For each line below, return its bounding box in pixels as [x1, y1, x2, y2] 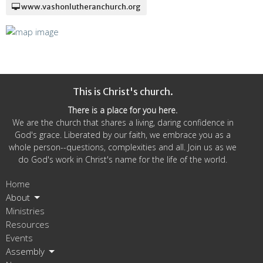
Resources [6, 218, 49, 231]
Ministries [6, 205, 45, 217]
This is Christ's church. [72, 85, 173, 97]
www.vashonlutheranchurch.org [20, 2, 141, 12]
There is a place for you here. [68, 104, 177, 116]
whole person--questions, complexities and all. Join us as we [9, 141, 237, 153]
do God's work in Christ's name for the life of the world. [18, 154, 227, 166]
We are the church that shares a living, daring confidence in [12, 117, 234, 129]
